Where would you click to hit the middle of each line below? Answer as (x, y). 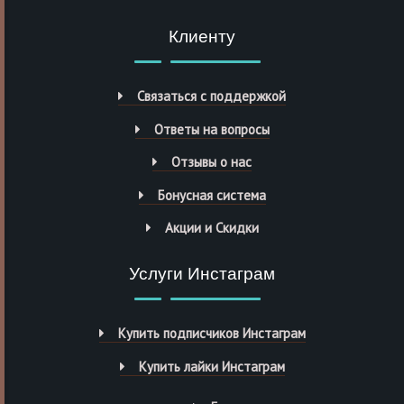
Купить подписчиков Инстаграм (211, 334)
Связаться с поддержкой (211, 96)
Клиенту (202, 37)
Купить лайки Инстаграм (211, 366)
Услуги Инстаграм (202, 275)
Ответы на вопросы (211, 129)
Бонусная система (211, 195)
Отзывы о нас (211, 162)
